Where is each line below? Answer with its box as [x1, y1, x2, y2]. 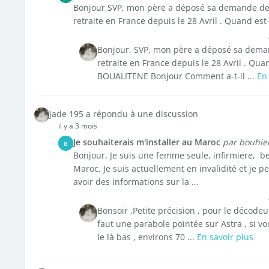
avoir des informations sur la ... [73, 176, 199, 187]
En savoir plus [196, 231, 253, 243]
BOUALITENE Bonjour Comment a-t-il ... [97, 70, 257, 82]
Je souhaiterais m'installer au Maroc [73, 136, 220, 148]
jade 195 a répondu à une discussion [49, 108, 198, 119]
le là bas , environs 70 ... [97, 231, 197, 243]
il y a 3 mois [58, 121, 97, 131]
